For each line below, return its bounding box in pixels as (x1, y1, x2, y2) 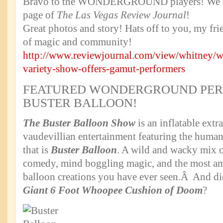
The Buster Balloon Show (23, 117, 135, 129)
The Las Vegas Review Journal (57, 9, 186, 21)
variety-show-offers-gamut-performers (23, 63, 185, 75)
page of (23, 9, 57, 21)
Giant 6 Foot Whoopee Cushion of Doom (23, 184, 203, 196)
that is (23, 144, 51, 156)
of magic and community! (23, 36, 132, 48)
